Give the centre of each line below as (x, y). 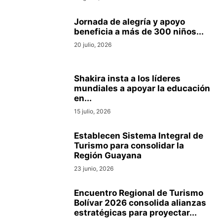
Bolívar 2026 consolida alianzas (140, 203)
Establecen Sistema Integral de (139, 136)
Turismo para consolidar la (129, 146)
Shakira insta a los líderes (127, 79)
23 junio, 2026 (94, 169)
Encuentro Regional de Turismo (139, 193)
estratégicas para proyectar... (135, 213)
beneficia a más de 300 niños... (139, 32)
